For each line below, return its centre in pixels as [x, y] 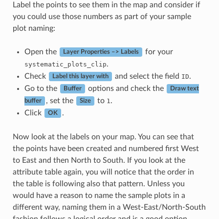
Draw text [184, 89]
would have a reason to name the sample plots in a [99, 195]
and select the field [147, 76]
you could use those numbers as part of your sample [102, 16]
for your [158, 52]
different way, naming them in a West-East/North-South [109, 207]
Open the [41, 52]
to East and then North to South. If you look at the [99, 160]
